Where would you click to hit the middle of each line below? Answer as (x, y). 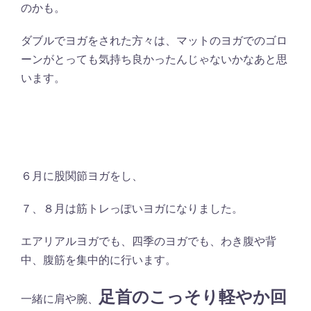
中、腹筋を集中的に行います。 (99, 259)
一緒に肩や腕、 (60, 298)
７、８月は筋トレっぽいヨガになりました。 (132, 208)
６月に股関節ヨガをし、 (82, 175)
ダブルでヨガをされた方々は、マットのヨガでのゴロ (154, 40)
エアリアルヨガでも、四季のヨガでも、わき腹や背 (149, 241)
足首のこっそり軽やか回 (193, 296)
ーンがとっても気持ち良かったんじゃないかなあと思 (154, 59)
